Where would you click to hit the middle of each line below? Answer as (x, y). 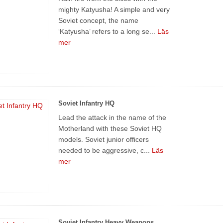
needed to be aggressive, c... (105, 150)
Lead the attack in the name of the (112, 117)
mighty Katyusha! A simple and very (114, 9)
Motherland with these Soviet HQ (110, 128)
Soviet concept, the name (99, 20)
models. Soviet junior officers (104, 139)
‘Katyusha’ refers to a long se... (108, 31)
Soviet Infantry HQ (87, 103)
